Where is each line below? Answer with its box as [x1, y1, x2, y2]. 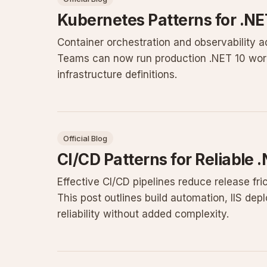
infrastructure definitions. [57, 69, 177, 80]
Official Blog [63, 133, 107, 143]
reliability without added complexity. [57, 208, 229, 220]
